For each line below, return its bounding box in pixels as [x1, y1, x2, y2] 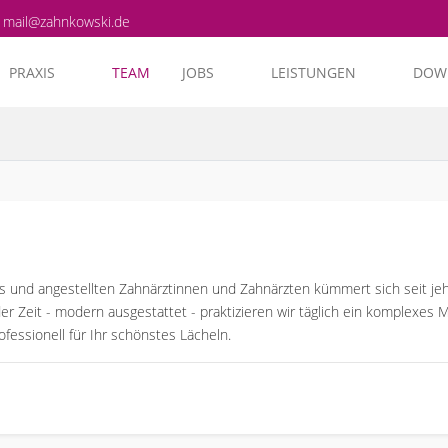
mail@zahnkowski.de [3, 12, 130, 31]
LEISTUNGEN [271, 63, 356, 82]
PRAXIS [9, 63, 55, 82]
